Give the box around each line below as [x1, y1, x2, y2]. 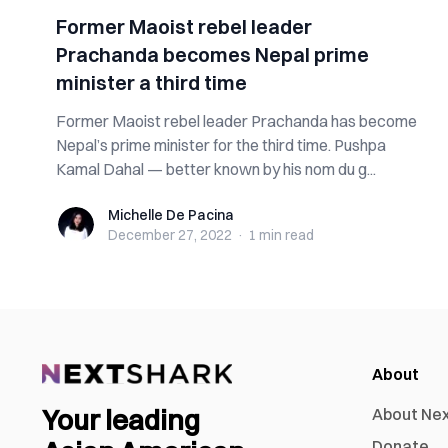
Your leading [42, 403, 200, 438]
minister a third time [56, 70, 247, 95]
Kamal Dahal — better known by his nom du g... [56, 159, 376, 179]
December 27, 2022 [108, 226, 232, 244]
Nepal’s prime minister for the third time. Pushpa [56, 135, 386, 155]
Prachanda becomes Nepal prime [56, 42, 369, 67]
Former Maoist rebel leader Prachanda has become [56, 111, 417, 131]
